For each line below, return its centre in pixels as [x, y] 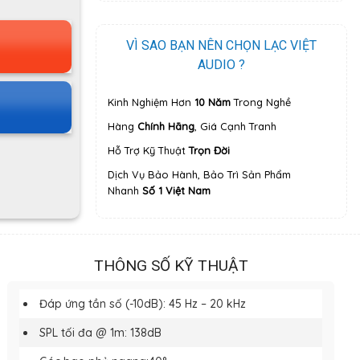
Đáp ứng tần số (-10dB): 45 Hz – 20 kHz [143, 303]
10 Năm [212, 102]
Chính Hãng [166, 127]
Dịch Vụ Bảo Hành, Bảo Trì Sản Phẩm [199, 175]
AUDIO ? [222, 65]
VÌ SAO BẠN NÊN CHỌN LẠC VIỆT [222, 46]
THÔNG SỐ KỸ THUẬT [171, 265]
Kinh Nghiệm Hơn [151, 102]
